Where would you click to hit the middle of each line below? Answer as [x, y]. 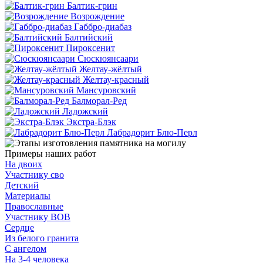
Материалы [28, 196]
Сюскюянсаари [108, 59]
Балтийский [89, 38]
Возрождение [97, 16]
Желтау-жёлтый [111, 69]
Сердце [19, 228]
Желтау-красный [116, 80]
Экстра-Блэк [91, 122]
